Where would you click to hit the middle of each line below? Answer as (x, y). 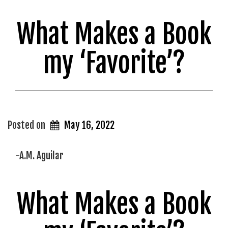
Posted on (27, 125)
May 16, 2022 (90, 125)
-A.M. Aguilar (39, 155)
